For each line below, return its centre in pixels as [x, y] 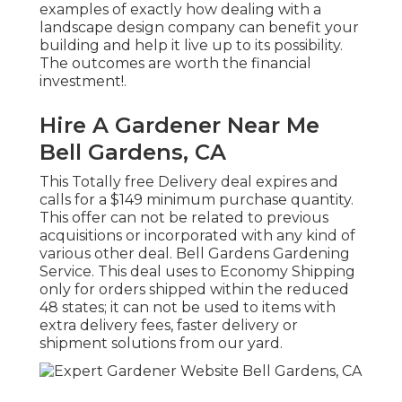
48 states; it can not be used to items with [188, 308]
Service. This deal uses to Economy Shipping [197, 272]
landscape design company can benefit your [199, 28]
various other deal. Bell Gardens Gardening [195, 254]
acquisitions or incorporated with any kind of [197, 236]
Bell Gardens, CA [133, 153]
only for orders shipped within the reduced [194, 290]
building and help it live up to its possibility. [191, 46]
